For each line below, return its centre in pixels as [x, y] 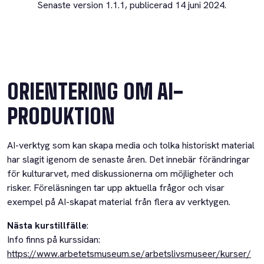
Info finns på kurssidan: [54, 240]
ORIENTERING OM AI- [95, 92]
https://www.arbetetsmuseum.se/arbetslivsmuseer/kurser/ [129, 254]
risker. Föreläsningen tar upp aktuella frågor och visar [116, 188]
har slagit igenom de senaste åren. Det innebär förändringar [128, 160]
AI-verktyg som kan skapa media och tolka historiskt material [131, 146]
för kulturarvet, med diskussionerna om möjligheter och [120, 174]
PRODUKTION [61, 117]
